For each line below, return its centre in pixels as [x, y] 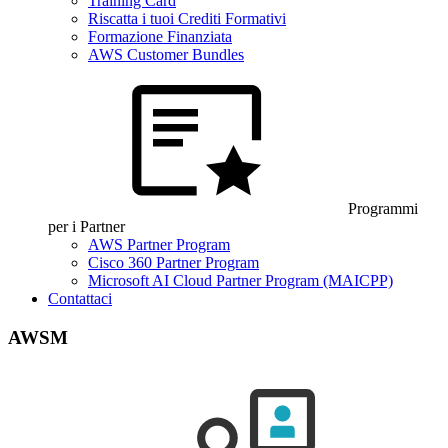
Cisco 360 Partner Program [173, 262]
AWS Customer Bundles [166, 54]
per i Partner [86, 226]
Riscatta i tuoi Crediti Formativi [187, 18]
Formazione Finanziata [160, 36]
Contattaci [80, 298]
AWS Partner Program [159, 244]
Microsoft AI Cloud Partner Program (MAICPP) [240, 280]
